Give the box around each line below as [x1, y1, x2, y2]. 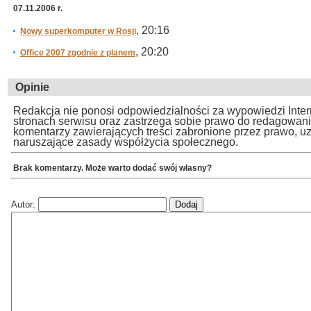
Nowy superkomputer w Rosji [20, 26, 136, 36]
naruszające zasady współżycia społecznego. [13, 136, 238, 148]
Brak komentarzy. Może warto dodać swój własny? [13, 162, 212, 173]
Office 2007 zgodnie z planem [20, 48, 135, 58]
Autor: [11, 199, 38, 210]
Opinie [15, 81, 49, 93]
